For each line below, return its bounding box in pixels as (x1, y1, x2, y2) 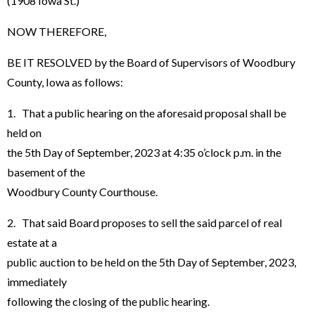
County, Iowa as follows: (7, 75, 123, 89)
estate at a (7, 235, 57, 249)
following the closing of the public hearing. (7, 294, 210, 308)
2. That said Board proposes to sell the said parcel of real (7, 215, 282, 229)
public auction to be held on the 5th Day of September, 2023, (7, 255, 296, 269)
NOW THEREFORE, (7, 24, 108, 38)
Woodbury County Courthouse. (7, 184, 160, 198)
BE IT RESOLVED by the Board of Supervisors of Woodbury (7, 55, 295, 69)
